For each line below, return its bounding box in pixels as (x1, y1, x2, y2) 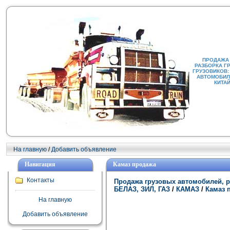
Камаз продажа (113, 161, 156, 168)
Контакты (27, 177, 54, 184)
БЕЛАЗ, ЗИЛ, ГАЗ (114, 185, 172, 193)
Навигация (24, 161, 55, 168)
